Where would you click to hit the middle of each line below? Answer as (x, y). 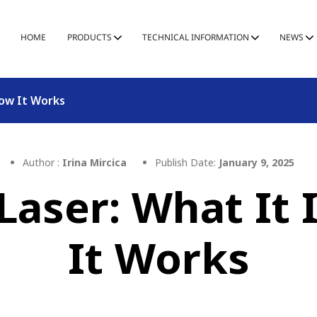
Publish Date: (185, 162)
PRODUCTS (90, 37)
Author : (42, 162)
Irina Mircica (94, 162)
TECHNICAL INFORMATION (196, 37)
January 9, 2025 (257, 162)
